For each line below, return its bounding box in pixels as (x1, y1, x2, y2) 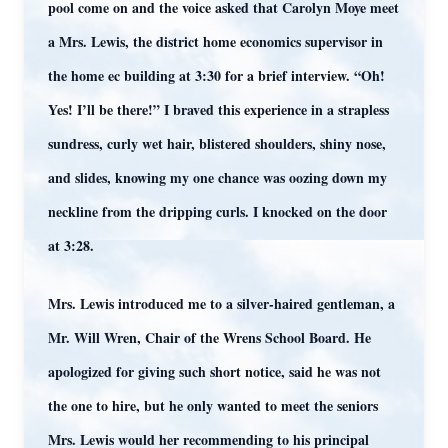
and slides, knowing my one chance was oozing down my (48, 167, 387, 188)
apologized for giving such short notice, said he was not (48, 361, 381, 382)
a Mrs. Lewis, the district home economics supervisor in (48, 31, 383, 52)
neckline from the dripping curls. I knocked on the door (48, 201, 387, 222)
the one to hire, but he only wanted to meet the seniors (48, 395, 378, 416)
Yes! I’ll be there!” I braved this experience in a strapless (48, 99, 389, 120)
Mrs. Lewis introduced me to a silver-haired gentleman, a (48, 293, 395, 314)
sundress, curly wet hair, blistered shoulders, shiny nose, (48, 133, 386, 154)
